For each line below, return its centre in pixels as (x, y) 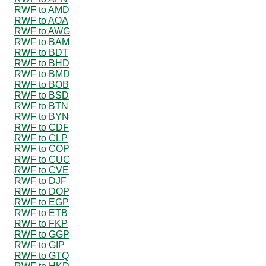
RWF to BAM (42, 42)
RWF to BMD (42, 74)
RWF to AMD (42, 9)
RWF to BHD (42, 63)
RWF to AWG (42, 31)
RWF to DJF (40, 180)
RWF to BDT (41, 52)
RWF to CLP (41, 138)
